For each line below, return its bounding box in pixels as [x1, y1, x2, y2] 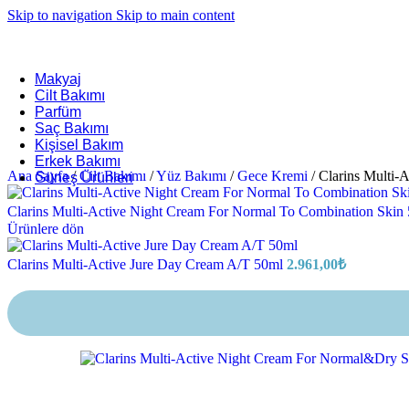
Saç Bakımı [35, 121, 109, 136]
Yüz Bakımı [156, 168, 230, 184]
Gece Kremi [237, 168, 311, 184]
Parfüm [35, 104, 81, 120]
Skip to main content [116, 7, 235, 23]
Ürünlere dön [7, 221, 84, 236]
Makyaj [35, 71, 81, 87]
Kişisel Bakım [35, 137, 123, 152]
